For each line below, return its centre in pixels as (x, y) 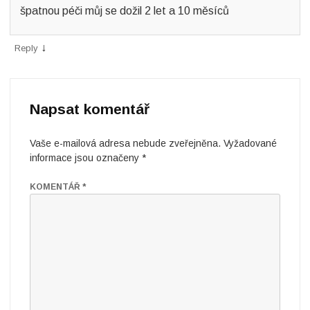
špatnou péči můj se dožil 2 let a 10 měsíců (125, 11)
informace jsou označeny (86, 158)
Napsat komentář (90, 109)
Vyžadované (250, 143)
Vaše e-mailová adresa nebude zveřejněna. (125, 143)
